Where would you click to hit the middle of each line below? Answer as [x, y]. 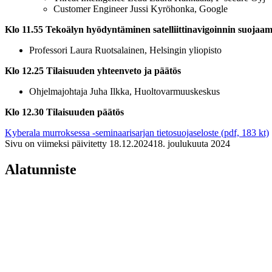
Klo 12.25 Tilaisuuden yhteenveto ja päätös [94, 71]
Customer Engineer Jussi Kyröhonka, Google [141, 9]
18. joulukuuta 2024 [192, 144]
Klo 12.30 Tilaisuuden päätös [64, 112]
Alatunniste [41, 170]
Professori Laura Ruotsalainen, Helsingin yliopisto [125, 50]
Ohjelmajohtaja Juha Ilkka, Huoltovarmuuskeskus [126, 92]
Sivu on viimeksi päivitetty [56, 144]
